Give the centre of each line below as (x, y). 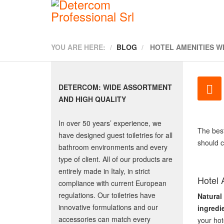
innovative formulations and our (108, 207)
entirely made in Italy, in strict (104, 171)
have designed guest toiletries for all (115, 135)
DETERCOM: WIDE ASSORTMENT (115, 87)
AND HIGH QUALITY (92, 99)
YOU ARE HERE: (78, 47)
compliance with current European (112, 183)
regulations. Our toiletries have (107, 195)
